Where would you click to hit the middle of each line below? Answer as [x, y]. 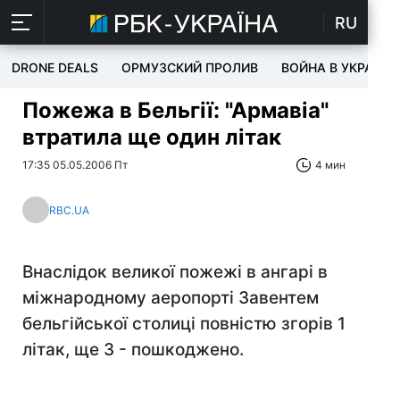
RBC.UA [69, 210]
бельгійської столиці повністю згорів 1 [184, 324]
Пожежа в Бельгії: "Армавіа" [175, 110]
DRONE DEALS [55, 67]
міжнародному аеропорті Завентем [171, 298]
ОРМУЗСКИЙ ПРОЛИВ [190, 67]
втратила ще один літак [152, 137]
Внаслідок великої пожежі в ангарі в [175, 272]
